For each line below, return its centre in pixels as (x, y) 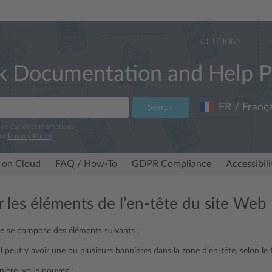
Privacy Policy (30, 136)
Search (160, 107)
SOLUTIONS (219, 42)
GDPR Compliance (172, 164)
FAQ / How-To (86, 164)
